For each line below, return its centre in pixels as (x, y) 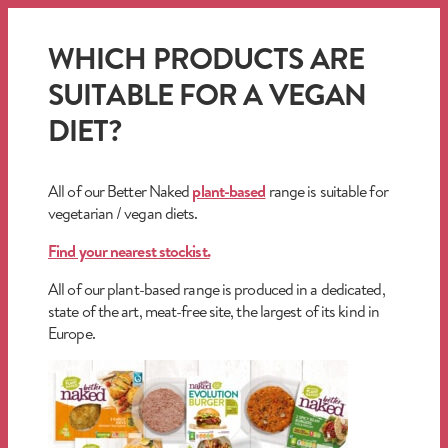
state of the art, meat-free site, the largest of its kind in (214, 310)
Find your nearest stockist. (129, 251)
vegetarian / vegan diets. (123, 212)
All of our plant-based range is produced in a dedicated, (216, 288)
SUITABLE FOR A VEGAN (207, 94)
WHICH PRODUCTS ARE (206, 58)
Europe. (71, 332)
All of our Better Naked (120, 190)
